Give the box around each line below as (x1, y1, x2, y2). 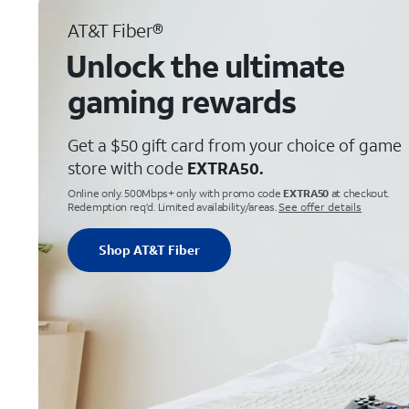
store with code (68, 157, 187, 179)
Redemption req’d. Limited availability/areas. (68, 200, 277, 214)
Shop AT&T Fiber (99, 241, 200, 258)
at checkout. (329, 186, 390, 200)
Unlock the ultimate (66, 46, 344, 86)
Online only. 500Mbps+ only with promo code (68, 186, 284, 200)
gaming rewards (68, 81, 296, 121)
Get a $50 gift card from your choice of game (68, 134, 402, 156)
